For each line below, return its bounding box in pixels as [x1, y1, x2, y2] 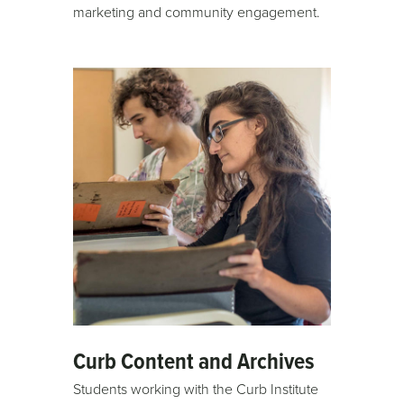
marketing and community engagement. [73, 2, 321, 23]
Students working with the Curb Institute [73, 378, 319, 399]
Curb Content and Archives [73, 343, 316, 378]
